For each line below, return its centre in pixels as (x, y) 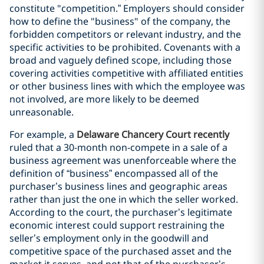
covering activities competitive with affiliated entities (126, 73)
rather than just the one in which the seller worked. (124, 199)
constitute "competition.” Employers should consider (127, 8)
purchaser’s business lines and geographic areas (118, 186)
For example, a (43, 134)
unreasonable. (42, 112)
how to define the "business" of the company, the (120, 21)
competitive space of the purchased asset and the (121, 251)
